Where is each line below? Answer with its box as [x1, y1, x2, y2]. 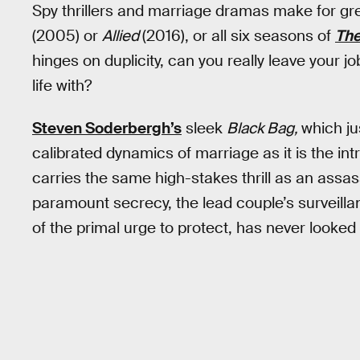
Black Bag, [227, 117, 301, 138]
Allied [102, 26, 142, 46]
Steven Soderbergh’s [32, 117, 182, 138]
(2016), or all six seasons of [142, 26, 335, 46]
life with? [32, 76, 92, 96]
